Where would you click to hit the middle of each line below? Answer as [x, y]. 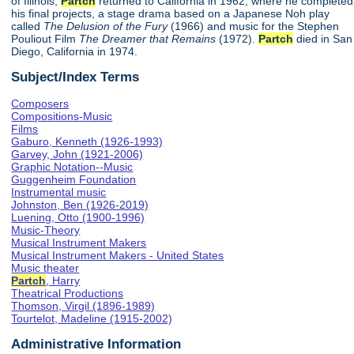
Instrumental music [59, 192]
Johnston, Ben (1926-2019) [80, 204]
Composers [40, 103]
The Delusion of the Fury [107, 26]
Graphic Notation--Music [72, 166]
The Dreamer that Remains [148, 39]
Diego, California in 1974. [75, 52]
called [28, 26]
